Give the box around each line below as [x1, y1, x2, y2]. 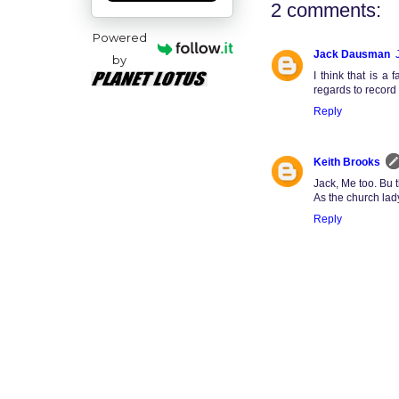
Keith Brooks [313, 155, 380, 168]
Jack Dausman [313, 47, 390, 61]
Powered [92, 29, 147, 45]
